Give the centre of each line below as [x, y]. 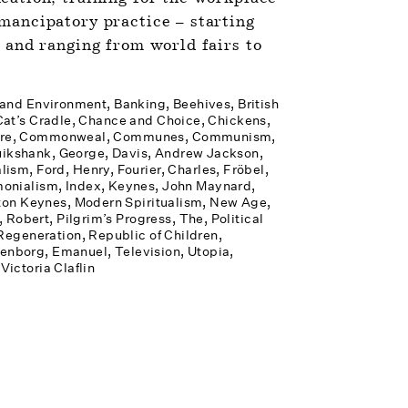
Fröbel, [246, 169]
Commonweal [63, 137]
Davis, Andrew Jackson [185, 153]
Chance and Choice [140, 120]
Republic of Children [153, 235]
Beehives [202, 104]
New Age [239, 202]
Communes [149, 137]
